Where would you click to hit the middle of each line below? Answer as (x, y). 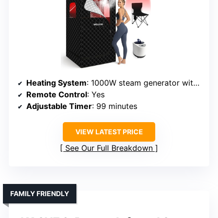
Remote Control (57, 95)
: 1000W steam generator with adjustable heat (140, 83)
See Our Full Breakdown (109, 148)
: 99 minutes (115, 106)
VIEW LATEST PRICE (109, 132)
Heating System (56, 83)
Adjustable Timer (59, 106)
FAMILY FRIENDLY (40, 194)
